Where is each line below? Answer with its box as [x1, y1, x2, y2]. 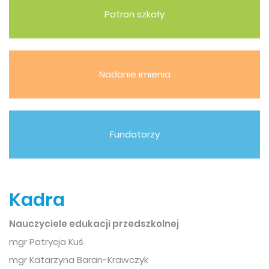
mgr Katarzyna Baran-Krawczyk [9, 253, 148, 267]
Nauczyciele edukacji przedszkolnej [9, 217, 179, 231]
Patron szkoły [104, 8, 165, 21]
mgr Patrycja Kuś [9, 235, 83, 249]
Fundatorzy [109, 128, 160, 141]
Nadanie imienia [98, 68, 171, 81]
